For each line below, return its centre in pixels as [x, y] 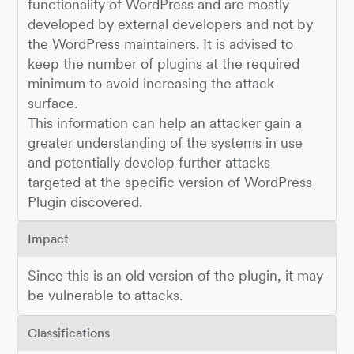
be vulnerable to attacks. [105, 296]
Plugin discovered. [85, 201]
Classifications [68, 333]
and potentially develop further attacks [149, 162]
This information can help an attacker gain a [164, 122]
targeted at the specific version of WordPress [169, 182]
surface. [52, 103]
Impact [48, 239]
